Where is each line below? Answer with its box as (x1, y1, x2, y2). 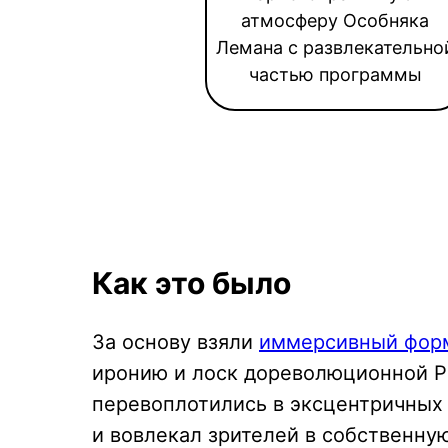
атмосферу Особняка (241, 10, 429, 31)
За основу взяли (92, 330, 259, 354)
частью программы (248, 64, 422, 85)
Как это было (92, 265, 291, 301)
